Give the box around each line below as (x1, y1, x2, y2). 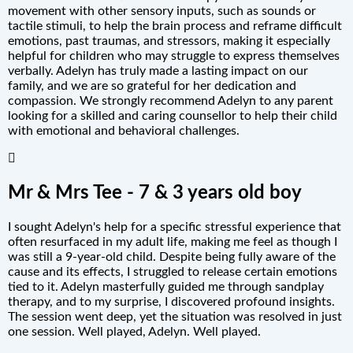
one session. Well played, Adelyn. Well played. (8, 325, 261, 339)
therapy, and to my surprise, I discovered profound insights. (8, 295, 335, 309)
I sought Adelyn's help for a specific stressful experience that (8, 221, 341, 234)
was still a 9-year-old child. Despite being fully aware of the (8, 251, 336, 264)
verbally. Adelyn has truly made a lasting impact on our (8, 64, 308, 77)
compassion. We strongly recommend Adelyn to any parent (8, 94, 333, 107)
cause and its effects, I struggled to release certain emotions (8, 266, 337, 279)
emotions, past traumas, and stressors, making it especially (8, 34, 330, 47)
